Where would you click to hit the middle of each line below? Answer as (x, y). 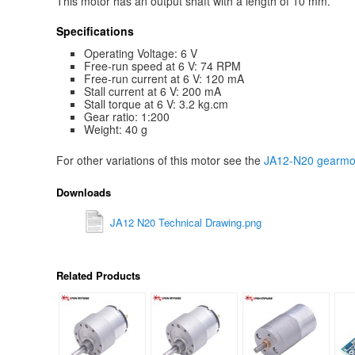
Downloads (83, 193)
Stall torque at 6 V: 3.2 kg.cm (156, 103)
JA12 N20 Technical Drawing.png (186, 222)
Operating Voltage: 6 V (140, 53)
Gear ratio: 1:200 (126, 116)
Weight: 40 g (115, 129)
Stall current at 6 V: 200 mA (152, 91)
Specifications (95, 31)
